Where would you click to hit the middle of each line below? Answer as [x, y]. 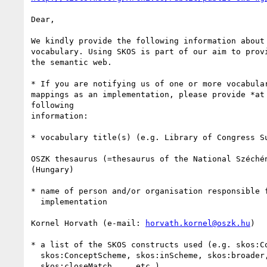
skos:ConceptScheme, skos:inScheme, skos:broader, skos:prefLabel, [36, 255]
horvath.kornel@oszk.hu [198, 223]
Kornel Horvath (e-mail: [88, 223]
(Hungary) [52, 169]
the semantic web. [72, 62]
